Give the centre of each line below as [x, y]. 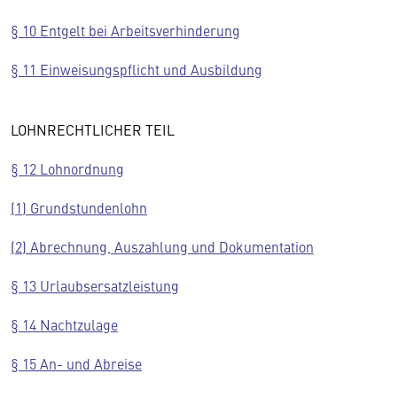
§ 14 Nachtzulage [64, 324]
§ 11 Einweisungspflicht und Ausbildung [136, 69]
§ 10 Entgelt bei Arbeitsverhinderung [125, 30]
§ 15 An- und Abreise [76, 363]
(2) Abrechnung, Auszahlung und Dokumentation [162, 246]
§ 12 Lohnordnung [67, 168]
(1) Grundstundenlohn [79, 207]
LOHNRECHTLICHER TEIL [96, 129]
